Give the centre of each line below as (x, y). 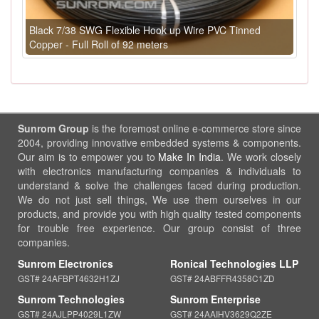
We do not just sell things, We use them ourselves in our (159, 199)
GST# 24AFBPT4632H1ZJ (69, 278)
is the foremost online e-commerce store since (195, 128)
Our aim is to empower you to (88, 156)
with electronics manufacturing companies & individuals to (159, 171)
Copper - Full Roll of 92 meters (99, 44)
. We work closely (261, 156)
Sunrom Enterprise (215, 299)
